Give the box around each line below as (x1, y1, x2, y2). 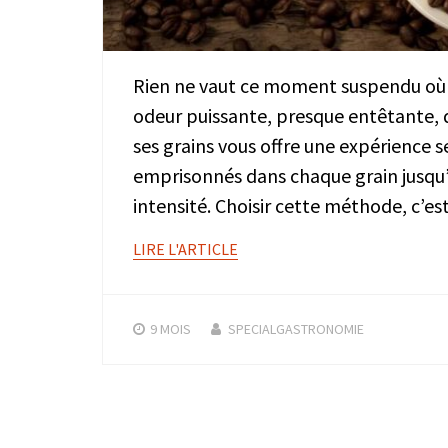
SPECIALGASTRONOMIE (228, 319, 364, 338)
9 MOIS (150, 319, 191, 338)
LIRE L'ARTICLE (133, 238, 238, 259)
